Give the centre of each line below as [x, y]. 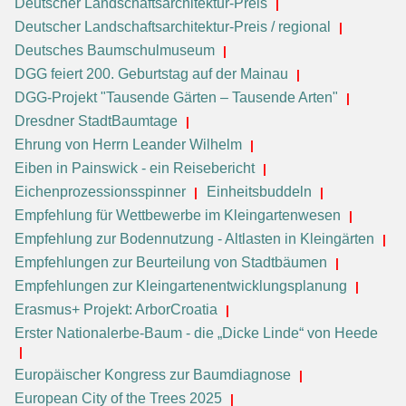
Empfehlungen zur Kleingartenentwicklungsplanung [181, 285]
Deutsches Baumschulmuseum [115, 50]
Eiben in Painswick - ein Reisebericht [135, 168]
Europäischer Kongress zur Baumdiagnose [153, 374]
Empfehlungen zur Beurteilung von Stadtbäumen [171, 262]
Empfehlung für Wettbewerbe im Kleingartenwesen [178, 215]
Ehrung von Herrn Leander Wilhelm [128, 144]
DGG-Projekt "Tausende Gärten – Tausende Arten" [176, 97]
